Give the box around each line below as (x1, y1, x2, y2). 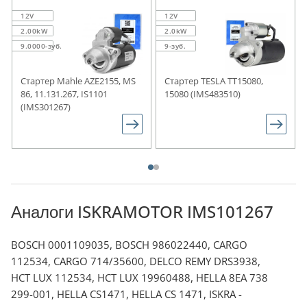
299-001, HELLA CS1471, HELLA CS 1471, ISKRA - (11, 286, 242, 301)
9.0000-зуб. (21, 40, 62, 51)
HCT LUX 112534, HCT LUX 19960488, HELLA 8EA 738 (11, 270, 268, 284)
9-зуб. (164, 40, 186, 51)
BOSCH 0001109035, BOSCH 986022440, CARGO (11, 237, 247, 251)
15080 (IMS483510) (164, 87, 241, 100)
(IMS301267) (21, 100, 71, 113)
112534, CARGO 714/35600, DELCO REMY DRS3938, (11, 254, 260, 268)
